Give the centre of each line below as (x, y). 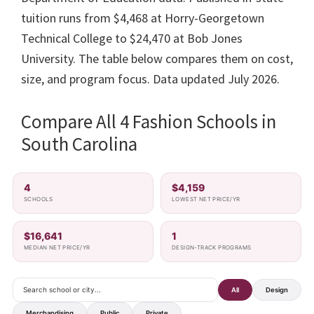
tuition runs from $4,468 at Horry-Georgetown (143, 18)
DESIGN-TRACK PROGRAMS (212, 247)
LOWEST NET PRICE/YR (206, 199)
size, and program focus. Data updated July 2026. (150, 78)
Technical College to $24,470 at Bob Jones (132, 38)
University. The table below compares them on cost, (157, 58)
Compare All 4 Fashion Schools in (149, 121)
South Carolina (79, 143)
